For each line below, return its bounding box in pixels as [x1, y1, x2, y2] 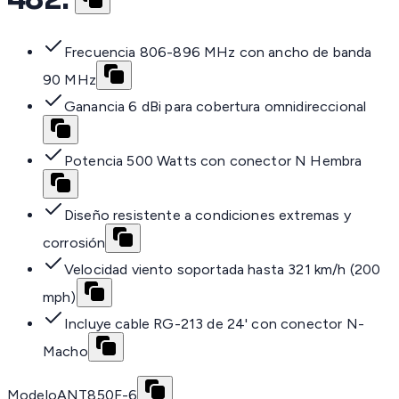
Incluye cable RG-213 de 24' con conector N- [64, 315, 364, 333]
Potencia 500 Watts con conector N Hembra [64, 152, 362, 170]
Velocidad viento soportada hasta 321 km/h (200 [64, 261, 381, 279]
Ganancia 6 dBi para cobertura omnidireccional [64, 98, 367, 116]
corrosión [43, 234, 106, 252]
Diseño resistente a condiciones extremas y [64, 207, 351, 224]
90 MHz [43, 71, 96, 89]
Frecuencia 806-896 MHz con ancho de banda [64, 44, 372, 61]
